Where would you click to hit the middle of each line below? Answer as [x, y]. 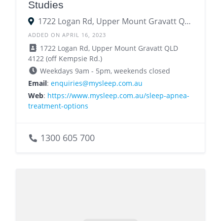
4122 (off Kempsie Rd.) [65, 59]
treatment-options [58, 106]
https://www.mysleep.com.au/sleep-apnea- [118, 96]
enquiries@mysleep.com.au [97, 83]
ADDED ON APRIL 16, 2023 [67, 35]
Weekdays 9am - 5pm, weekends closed [104, 71]
